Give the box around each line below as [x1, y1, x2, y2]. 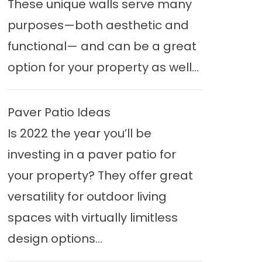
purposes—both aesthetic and [7, 17, 189, 33]
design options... [7, 230, 102, 247]
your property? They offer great [7, 167, 193, 184]
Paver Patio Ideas [7, 104, 111, 120]
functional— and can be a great [7, 38, 196, 54]
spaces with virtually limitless [7, 209, 178, 226]
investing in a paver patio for [7, 146, 176, 163]
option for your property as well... [7, 59, 199, 75]
